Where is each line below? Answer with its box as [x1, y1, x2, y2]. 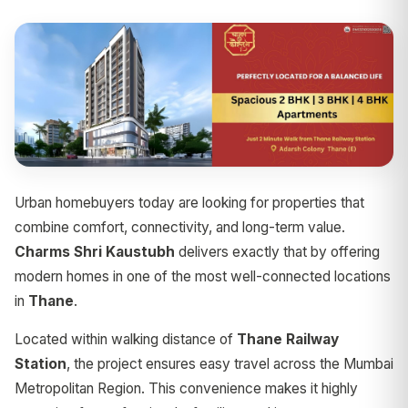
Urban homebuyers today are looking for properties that [15, 193, 364, 211]
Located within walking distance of [15, 330, 237, 348]
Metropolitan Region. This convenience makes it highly [15, 379, 358, 397]
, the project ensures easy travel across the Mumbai [66, 354, 393, 372]
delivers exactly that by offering [175, 242, 380, 260]
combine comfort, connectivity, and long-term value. [15, 218, 345, 236]
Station [15, 354, 66, 372]
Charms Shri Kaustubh [15, 242, 175, 260]
